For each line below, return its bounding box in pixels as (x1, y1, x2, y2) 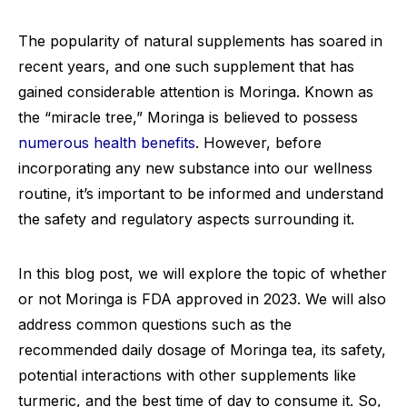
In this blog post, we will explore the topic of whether (18, 264, 387, 283)
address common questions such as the (18, 315, 292, 333)
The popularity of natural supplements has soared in (18, 32, 382, 50)
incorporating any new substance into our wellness (18, 159, 372, 177)
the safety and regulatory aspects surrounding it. (18, 210, 354, 228)
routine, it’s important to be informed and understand (18, 184, 383, 203)
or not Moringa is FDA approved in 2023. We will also (18, 290, 386, 308)
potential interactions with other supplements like (18, 366, 356, 384)
